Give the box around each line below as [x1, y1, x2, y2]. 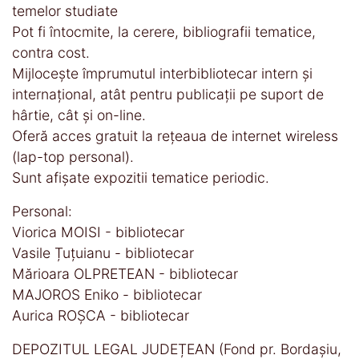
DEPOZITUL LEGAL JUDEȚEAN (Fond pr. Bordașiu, [12, 340, 341, 357]
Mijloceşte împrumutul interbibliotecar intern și [12, 64, 313, 82]
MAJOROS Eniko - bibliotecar [12, 285, 202, 303]
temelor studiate [12, 2, 118, 19]
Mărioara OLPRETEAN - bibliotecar [12, 264, 238, 282]
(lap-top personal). [12, 147, 134, 165]
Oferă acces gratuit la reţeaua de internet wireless [12, 127, 338, 144]
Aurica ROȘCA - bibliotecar [12, 306, 189, 324]
